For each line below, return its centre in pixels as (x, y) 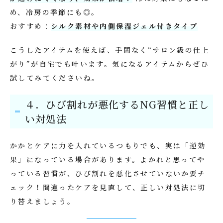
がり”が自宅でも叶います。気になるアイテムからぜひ (110, 64)
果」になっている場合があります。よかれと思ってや (108, 159)
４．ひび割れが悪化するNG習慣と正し (117, 104)
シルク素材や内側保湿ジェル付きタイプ (124, 26)
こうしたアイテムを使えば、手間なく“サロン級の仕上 (110, 50)
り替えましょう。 (43, 201)
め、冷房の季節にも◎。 (55, 12)
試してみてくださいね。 (55, 78)
